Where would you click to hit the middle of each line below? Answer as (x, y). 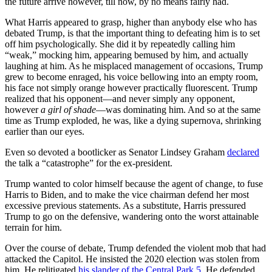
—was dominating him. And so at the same (178, 109)
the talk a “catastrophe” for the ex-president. (89, 163)
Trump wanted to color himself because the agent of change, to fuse (134, 183)
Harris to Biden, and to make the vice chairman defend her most (127, 194)
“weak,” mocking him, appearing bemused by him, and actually (127, 55)
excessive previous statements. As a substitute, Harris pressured (125, 205)
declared (243, 152)
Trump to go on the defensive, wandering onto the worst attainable (132, 216)
